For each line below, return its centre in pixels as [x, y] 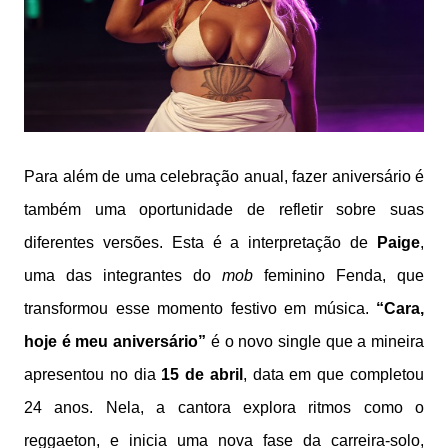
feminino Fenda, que [344, 275]
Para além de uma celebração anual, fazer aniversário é [224, 176]
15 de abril [202, 374]
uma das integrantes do [123, 275]
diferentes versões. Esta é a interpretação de [200, 242]
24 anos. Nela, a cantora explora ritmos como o [224, 407]
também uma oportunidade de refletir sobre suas [224, 209]
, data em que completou [333, 374]
